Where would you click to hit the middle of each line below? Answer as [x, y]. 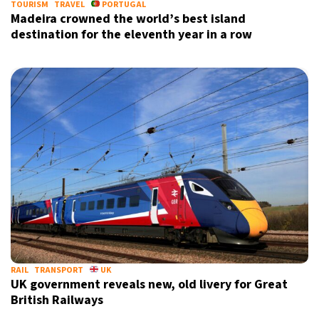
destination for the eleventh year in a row [131, 35]
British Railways [58, 300]
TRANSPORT [59, 270]
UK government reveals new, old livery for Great [149, 284]
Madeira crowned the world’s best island [128, 19]
